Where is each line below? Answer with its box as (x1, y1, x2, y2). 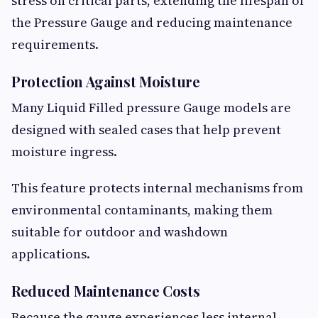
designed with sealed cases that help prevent (11, 121, 281, 139)
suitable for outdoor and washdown (11, 223, 228, 241)
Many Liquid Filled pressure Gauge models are (11, 99, 291, 117)
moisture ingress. (11, 143, 117, 161)
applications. (11, 245, 90, 263)
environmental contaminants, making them (11, 201, 273, 219)
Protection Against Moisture (11, 72, 200, 92)
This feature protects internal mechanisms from (11, 179, 303, 197)
